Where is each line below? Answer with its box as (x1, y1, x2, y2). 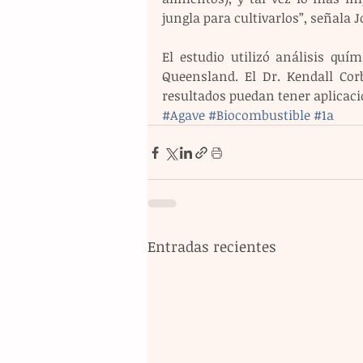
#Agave (162, 106, 205, 125)
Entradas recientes (147, 237, 276, 257)
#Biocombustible (208, 106, 310, 125)
